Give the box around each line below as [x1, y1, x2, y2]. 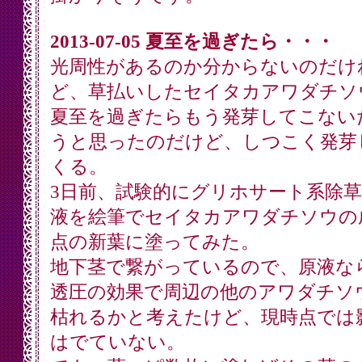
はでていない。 [49, 332, 185, 352]
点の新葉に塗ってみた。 [49, 232, 259, 252]
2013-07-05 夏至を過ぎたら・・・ [49, 32, 335, 52]
